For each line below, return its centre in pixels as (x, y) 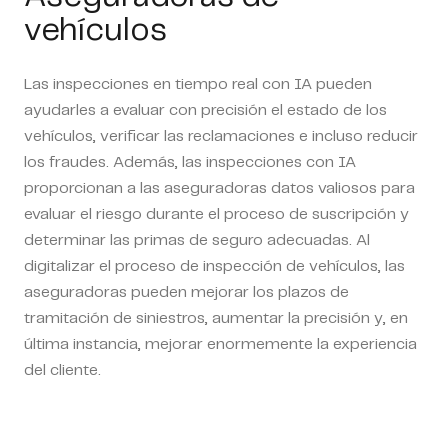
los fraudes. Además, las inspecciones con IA (190, 162)
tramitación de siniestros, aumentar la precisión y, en (216, 318)
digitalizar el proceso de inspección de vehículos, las (214, 266)
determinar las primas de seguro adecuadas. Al (197, 240)
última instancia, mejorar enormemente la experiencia (220, 344)
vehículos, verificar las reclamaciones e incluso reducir (221, 136)
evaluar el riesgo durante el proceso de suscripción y (216, 214)
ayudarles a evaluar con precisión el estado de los (205, 110)
